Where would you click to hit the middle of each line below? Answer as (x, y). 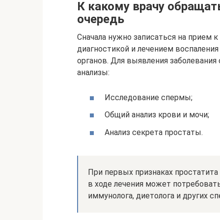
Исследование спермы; (149, 98)
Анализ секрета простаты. (154, 132)
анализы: (93, 72)
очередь (101, 19)
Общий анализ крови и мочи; (157, 115)
